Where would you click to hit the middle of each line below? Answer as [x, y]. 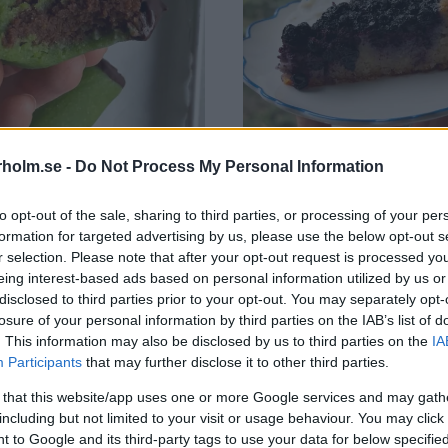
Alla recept [276, 275]
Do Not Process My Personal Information [229, 166]
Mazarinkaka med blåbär [342, 246]
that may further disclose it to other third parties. [235, 362]
